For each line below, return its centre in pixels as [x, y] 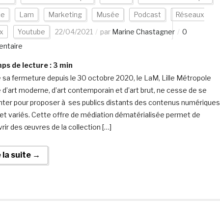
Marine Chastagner [143, 32]
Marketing [65, 14]
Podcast [147, 14]
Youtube [31, 32]
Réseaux [190, 14]
